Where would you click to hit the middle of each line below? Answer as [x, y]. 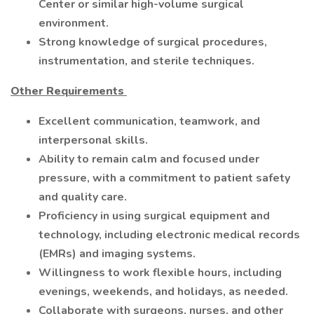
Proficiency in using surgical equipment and [154, 216]
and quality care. [83, 197]
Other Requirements [69, 91]
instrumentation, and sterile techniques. [146, 61]
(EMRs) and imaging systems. [117, 254]
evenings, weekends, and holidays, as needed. [163, 292]
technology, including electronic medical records [169, 235]
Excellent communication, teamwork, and [149, 121]
